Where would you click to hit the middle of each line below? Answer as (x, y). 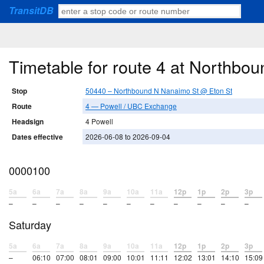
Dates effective (37, 137)
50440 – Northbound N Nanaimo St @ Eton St (159, 91)
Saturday (30, 225)
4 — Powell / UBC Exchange (131, 106)
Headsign (28, 122)
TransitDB (31, 10)
